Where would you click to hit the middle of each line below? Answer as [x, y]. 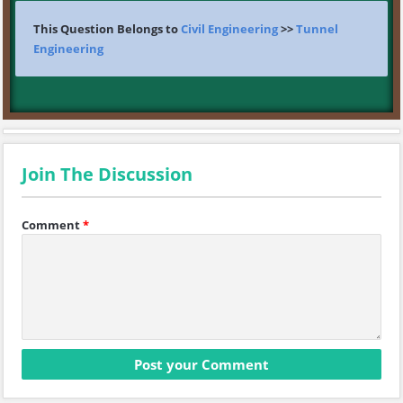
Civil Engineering [229, 29]
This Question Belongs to [107, 29]
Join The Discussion [107, 174]
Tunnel [317, 29]
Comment [51, 225]
